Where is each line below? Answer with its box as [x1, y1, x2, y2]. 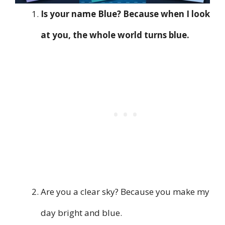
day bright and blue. [41, 207, 122, 219]
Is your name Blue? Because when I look [41, 8, 210, 20]
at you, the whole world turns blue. [41, 29, 189, 41]
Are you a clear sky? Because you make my [41, 186, 209, 198]
